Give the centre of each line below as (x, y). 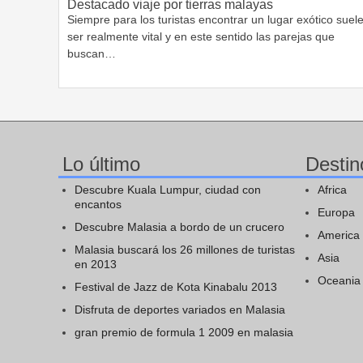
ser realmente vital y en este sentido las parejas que (201, 36)
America (339, 235)
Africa (332, 189)
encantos (98, 204)
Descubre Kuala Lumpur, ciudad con (168, 189)
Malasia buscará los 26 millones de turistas (185, 249)
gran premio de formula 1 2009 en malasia (184, 332)
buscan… (92, 53)
